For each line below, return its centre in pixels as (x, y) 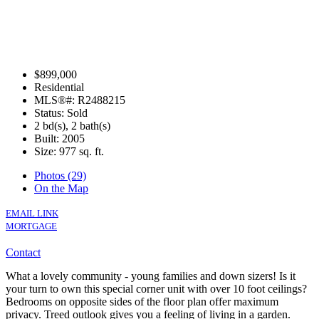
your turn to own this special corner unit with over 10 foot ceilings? (156, 288)
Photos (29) (60, 175)
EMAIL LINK (32, 213)
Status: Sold (61, 113)
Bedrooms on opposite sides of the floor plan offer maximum (142, 301)
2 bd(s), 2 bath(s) (72, 125)
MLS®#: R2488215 (80, 100)
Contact (23, 252)
